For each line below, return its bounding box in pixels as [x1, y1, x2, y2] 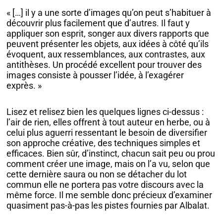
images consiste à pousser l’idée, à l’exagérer [6, 70, 184, 81]
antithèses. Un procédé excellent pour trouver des [6, 59, 202, 70]
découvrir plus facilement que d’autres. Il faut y [6, 18, 190, 29]
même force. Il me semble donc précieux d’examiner [6, 189, 213, 200]
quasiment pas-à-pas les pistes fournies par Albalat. [6, 200, 210, 211]
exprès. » [6, 80, 42, 91]
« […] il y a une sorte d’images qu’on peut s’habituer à [6, 7, 212, 18]
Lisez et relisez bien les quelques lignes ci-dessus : [6, 106, 204, 117]
